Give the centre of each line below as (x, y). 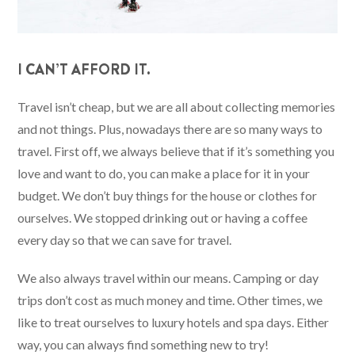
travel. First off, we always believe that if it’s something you (176, 151)
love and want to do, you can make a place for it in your (164, 174)
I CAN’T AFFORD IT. (84, 70)
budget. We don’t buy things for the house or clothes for (168, 196)
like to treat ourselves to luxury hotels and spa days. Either (174, 323)
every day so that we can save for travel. (125, 240)
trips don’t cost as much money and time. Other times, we (170, 300)
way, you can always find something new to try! (143, 345)
